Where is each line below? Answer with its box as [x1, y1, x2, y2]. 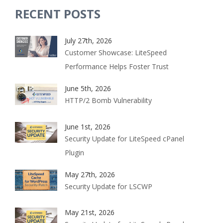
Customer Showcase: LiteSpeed [65, 48, 167, 58]
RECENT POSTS [15, 5, 101, 22]
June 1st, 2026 [65, 121, 111, 131]
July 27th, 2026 [65, 36, 112, 46]
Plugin [65, 147, 84, 157]
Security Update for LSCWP [65, 181, 152, 191]
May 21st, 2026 [65, 208, 114, 218]
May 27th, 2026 [65, 169, 115, 179]
